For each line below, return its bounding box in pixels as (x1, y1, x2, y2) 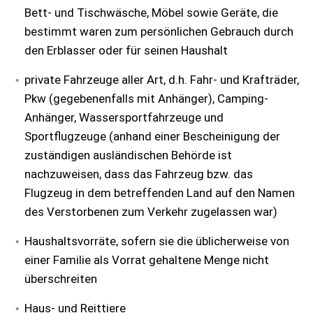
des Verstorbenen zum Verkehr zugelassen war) (24, 205, 277, 219)
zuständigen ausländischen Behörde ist (24, 148, 232, 162)
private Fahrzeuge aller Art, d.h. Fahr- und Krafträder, (24, 73, 299, 87)
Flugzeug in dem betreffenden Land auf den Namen (24, 186, 295, 200)
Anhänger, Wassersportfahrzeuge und (24, 110, 224, 124)
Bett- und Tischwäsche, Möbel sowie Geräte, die (24, 6, 278, 20)
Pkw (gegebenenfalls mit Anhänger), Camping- (24, 92, 268, 105)
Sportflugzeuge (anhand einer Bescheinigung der (24, 129, 280, 143)
